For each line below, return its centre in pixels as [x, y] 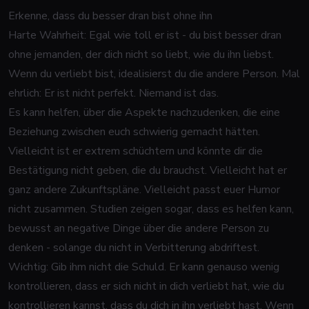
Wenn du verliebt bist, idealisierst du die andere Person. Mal [154, 74]
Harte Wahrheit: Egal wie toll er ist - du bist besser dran [145, 35]
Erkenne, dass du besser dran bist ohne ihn [110, 16]
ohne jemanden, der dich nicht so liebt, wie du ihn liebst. [141, 54]
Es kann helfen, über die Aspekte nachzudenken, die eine [144, 112]
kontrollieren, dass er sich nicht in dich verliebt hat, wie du [146, 286]
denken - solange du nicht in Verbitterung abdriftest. [134, 248]
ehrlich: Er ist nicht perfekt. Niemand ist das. [113, 93]
